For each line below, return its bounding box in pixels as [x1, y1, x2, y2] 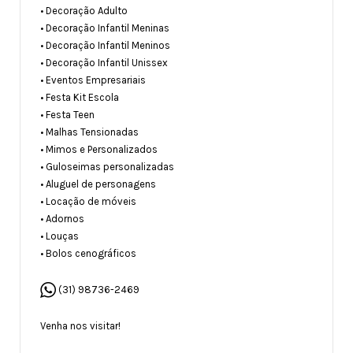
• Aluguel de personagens [40, 177, 156, 190]
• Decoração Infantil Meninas [40, 21, 169, 34]
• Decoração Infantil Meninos [40, 39, 170, 51]
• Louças [40, 229, 79, 242]
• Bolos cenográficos [40, 247, 136, 259]
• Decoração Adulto [40, 4, 128, 17]
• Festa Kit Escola [40, 91, 119, 103]
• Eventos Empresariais [40, 73, 146, 86]
